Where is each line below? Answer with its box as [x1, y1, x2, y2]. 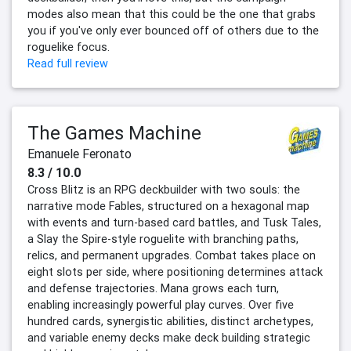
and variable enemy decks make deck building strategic [27, 330, 310, 345]
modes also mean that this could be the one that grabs [27, 6, 316, 21]
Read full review [27, 56, 108, 71]
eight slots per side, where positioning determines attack [27, 264, 323, 279]
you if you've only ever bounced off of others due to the [27, 23, 319, 38]
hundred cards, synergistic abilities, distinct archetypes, [27, 313, 313, 328]
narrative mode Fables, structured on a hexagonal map [27, 198, 309, 213]
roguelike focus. [27, 39, 110, 54]
